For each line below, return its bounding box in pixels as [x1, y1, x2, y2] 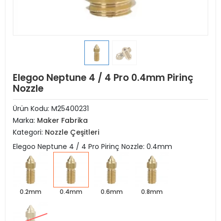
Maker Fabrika [37, 115, 88, 125]
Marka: [13, 115, 37, 125]
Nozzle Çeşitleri [45, 127, 99, 137]
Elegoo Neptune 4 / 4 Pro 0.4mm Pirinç [13, 71, 193, 84]
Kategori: [13, 127, 45, 137]
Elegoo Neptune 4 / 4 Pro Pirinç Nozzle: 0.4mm [13, 142, 172, 151]
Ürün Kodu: [13, 104, 51, 113]
